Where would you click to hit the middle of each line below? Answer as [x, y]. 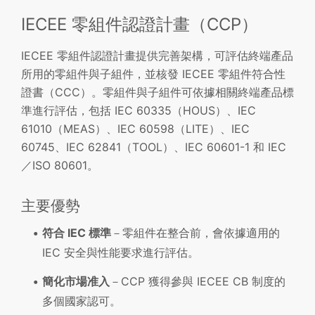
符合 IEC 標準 [77, 233]
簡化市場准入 [76, 281]
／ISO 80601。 [60, 166]
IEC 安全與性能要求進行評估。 [121, 253]
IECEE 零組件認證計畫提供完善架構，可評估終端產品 [157, 56]
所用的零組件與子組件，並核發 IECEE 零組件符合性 [153, 74]
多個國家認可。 [82, 301]
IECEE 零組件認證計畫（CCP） [140, 25]
